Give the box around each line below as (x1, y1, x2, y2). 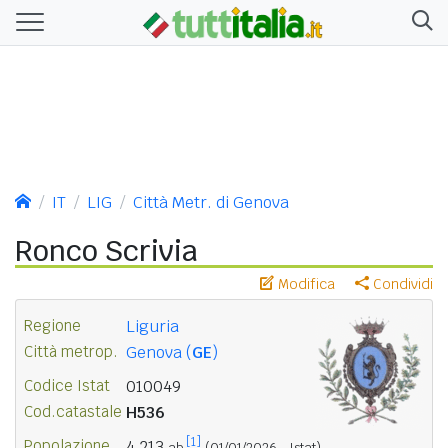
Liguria (126, 315, 179, 337)
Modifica (274, 274, 335, 293)
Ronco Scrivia (15, 231, 198, 269)
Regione (24, 315, 81, 335)
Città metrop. (24, 341, 118, 361)
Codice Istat (24, 375, 110, 395)
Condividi (369, 274, 433, 293)
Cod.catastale (24, 401, 122, 421)
